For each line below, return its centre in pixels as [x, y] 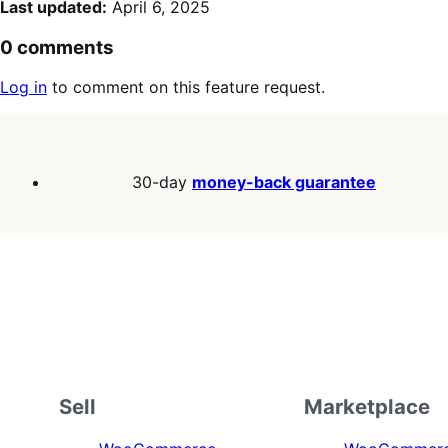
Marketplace [367, 406]
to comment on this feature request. [186, 87]
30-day [162, 182]
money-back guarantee [284, 182]
